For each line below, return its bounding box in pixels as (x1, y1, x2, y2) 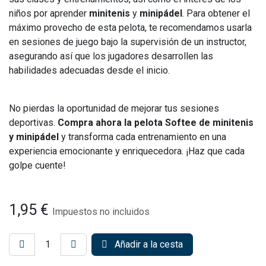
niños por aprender (9, 8, 89, 19)
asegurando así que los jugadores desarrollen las (9, 50, 213, 62)
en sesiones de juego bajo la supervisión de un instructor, (9, 36, 246, 47)
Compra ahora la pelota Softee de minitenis (58, 117, 254, 128)
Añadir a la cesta (112, 239, 183, 250)
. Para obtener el (182, 8, 250, 19)
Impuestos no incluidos (52, 206, 150, 217)
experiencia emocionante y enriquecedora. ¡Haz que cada (9, 145, 245, 157)
